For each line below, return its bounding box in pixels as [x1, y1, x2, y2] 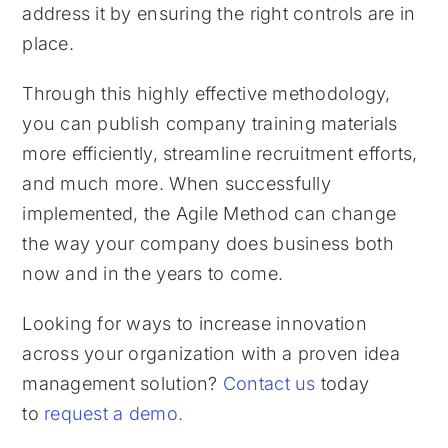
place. [22, 33, 74, 55]
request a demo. [44, 403, 184, 425]
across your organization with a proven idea [22, 343, 400, 365]
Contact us [222, 373, 316, 395]
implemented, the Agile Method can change [22, 203, 397, 225]
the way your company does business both [22, 233, 394, 255]
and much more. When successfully [22, 173, 331, 195]
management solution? [22, 373, 223, 395]
